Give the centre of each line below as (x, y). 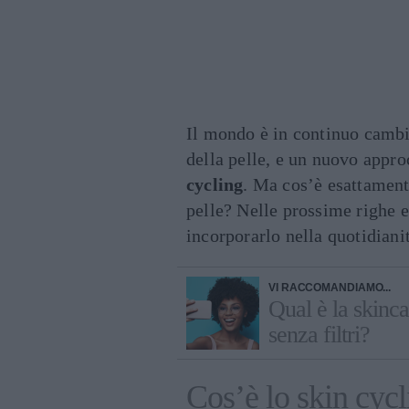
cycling (215, 184)
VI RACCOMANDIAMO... (330, 288)
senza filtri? (319, 335)
